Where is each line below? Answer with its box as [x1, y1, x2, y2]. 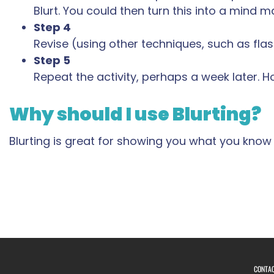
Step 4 [34, 20, 71, 35]
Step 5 [34, 53, 70, 68]
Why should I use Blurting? [9, 102, 261, 128]
